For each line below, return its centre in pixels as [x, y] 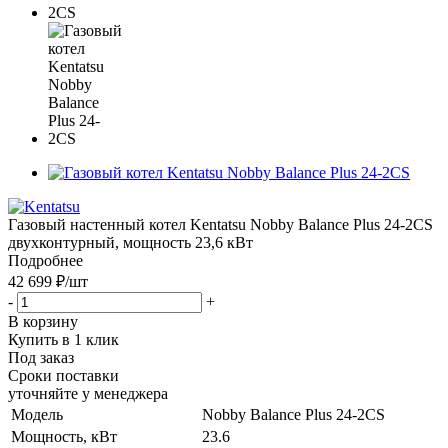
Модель [37, 414]
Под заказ [41, 357]
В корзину [43, 321]
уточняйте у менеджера [88, 393]
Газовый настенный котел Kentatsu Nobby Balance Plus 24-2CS [220, 224]
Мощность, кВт [64, 436]
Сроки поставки [63, 375]
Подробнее [45, 260]
